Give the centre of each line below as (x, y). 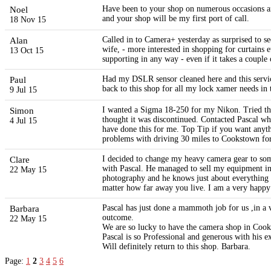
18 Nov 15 (28, 20)
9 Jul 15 (23, 90)
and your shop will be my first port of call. (176, 19)
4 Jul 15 (23, 121)
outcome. (118, 218)
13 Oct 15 (27, 51)
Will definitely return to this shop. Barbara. (176, 247)
